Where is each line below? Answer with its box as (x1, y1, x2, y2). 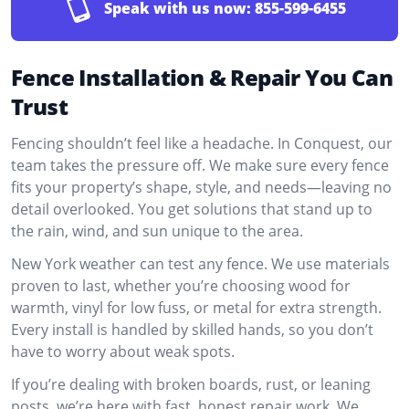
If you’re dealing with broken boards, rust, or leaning (11, 374, 371, 394)
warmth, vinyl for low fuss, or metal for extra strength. (11, 298, 382, 318)
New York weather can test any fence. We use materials (11, 254, 390, 274)
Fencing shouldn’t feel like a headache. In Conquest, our (11, 133, 393, 153)
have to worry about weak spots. (11, 341, 235, 362)
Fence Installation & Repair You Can (11, 62, 393, 92)
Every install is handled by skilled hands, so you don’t (11, 320, 373, 340)
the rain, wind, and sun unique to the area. (11, 221, 303, 241)
